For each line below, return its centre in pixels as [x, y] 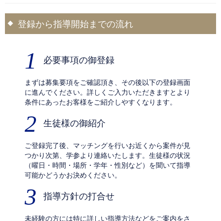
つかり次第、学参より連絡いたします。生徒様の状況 [108, 156]
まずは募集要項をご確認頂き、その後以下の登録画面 [108, 83]
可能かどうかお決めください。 [73, 175]
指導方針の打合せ [79, 197]
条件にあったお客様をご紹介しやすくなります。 [101, 102]
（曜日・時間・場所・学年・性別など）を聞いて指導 [108, 166]
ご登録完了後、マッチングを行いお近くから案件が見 [108, 146]
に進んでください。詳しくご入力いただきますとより [108, 92]
